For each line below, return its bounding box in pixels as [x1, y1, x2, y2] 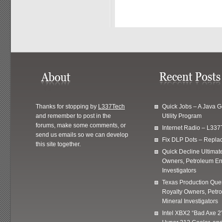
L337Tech [98, 103, 125, 110]
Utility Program [162, 112, 202, 119]
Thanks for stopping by [36, 103, 98, 110]
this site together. [36, 141, 81, 147]
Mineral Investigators [162, 198, 218, 204]
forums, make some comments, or [36, 122, 126, 128]
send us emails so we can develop [36, 131, 128, 138]
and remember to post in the [36, 112, 111, 119]
